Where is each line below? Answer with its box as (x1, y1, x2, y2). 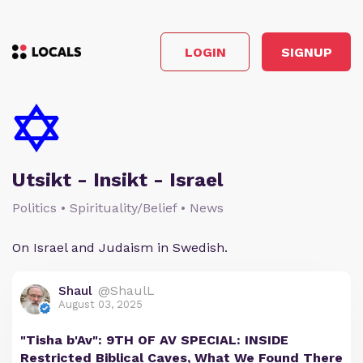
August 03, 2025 (58, 298, 143, 310)
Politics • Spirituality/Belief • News (12, 200, 224, 216)
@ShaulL (98, 283, 155, 298)
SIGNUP (280, 44, 332, 60)
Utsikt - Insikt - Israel (12, 169, 223, 191)
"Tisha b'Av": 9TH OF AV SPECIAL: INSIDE (20, 332, 288, 348)
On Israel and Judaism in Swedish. (12, 240, 228, 255)
